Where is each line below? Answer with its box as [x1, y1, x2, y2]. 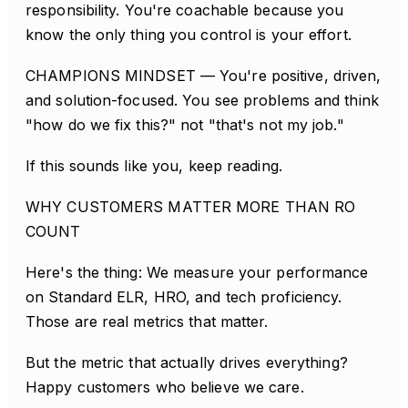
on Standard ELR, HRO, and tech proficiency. [25, 288, 342, 306]
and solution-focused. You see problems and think [25, 91, 379, 109]
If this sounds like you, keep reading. [25, 157, 282, 175]
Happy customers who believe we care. [25, 378, 304, 396]
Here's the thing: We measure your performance [25, 263, 369, 281]
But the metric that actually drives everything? [25, 353, 348, 372]
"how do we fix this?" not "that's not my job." [25, 116, 344, 134]
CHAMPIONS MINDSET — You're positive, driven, [25, 66, 382, 85]
